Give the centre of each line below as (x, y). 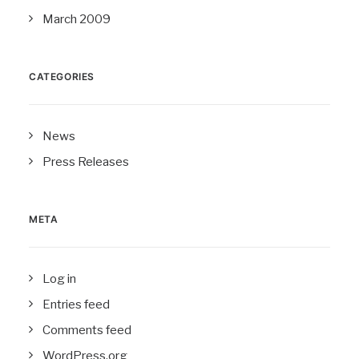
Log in (59, 279)
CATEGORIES (62, 77)
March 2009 (77, 19)
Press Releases (86, 162)
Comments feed (87, 330)
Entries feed (76, 305)
